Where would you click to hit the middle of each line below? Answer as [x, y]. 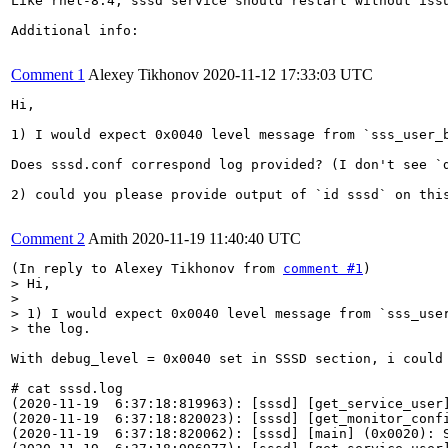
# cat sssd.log [71, 388]
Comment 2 [48, 238]
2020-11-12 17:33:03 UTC [288, 74]
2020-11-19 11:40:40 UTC [216, 238]
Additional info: [75, 30]
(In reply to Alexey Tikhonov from [147, 268]
